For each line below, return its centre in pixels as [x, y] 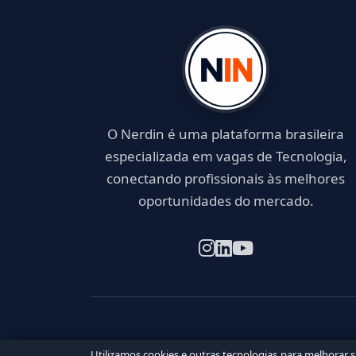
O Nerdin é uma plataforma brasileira [226, 133]
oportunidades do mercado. [226, 200]
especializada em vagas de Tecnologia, [226, 156]
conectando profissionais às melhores [226, 178]
